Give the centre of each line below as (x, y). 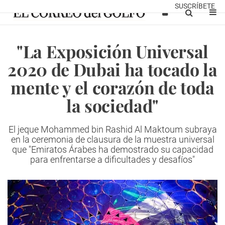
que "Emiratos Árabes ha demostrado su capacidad (113, 149)
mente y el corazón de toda (113, 87)
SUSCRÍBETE (195, 6)
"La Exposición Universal (113, 51)
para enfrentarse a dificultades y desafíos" (113, 159)
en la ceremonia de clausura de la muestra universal (113, 139)
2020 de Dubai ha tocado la (113, 69)
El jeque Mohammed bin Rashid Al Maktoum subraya (113, 129)
